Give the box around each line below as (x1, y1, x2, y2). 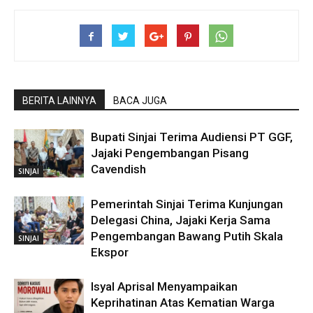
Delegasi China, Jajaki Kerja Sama (91, 213, 270, 228)
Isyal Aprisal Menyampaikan (91, 279, 238, 294)
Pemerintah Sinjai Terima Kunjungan (91, 197, 283, 212)
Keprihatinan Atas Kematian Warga (91, 296, 275, 310)
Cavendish (91, 162, 146, 177)
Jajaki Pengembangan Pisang (91, 146, 249, 161)
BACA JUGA (113, 95, 167, 107)
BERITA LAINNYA (22, 95, 96, 107)
